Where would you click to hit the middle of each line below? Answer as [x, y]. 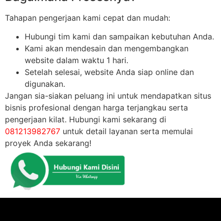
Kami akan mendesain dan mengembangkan [107, 49]
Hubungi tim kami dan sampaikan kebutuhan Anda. [119, 37]
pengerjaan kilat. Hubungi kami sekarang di [86, 120]
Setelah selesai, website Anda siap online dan [109, 72]
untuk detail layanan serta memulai [127, 131]
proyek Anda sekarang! [48, 143]
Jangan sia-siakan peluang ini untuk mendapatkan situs [108, 96]
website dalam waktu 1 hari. [76, 60]
